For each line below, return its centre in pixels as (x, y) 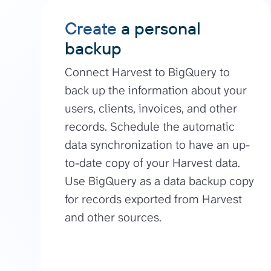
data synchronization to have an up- (158, 145)
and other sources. (113, 217)
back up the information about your (156, 90)
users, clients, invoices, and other (151, 109)
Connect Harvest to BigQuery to (148, 72)
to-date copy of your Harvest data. (153, 163)
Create (91, 28)
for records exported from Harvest (154, 199)
